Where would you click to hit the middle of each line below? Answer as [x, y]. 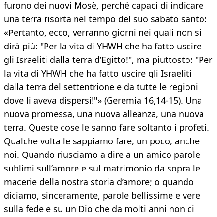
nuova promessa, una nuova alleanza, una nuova [104, 114]
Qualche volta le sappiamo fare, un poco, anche [102, 141]
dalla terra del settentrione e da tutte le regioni [101, 87]
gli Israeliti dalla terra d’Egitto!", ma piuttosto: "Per [108, 60]
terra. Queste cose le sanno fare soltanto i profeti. [107, 128]
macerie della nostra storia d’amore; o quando [99, 182]
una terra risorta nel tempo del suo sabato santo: [105, 19]
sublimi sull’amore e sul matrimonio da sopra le [102, 168]
